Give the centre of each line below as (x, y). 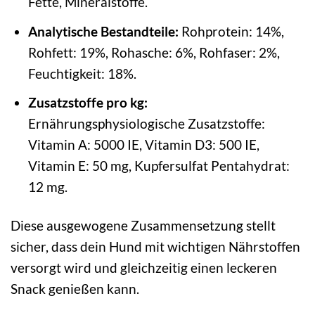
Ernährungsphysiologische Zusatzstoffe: (146, 124)
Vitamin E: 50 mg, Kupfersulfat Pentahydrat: (159, 166)
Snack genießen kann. (75, 288)
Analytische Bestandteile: (103, 31)
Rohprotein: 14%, (231, 31)
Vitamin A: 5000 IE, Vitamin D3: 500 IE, (143, 145)
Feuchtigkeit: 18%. (82, 73)
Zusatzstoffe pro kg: (88, 103)
